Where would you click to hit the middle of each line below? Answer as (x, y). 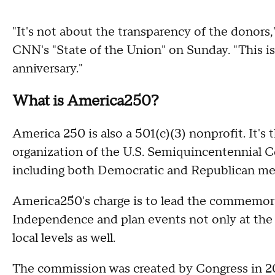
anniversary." (48, 69)
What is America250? (86, 101)
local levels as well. (65, 238)
